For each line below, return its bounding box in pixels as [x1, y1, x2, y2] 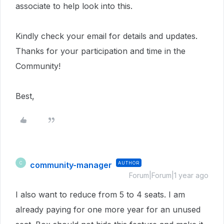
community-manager [30, 160, 112, 170]
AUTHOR [118, 160, 139, 165]
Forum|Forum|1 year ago [129, 171, 208, 179]
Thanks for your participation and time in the [15, 46, 185, 56]
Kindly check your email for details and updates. [15, 31, 197, 41]
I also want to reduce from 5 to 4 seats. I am [15, 189, 185, 199]
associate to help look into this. [15, 1, 132, 11]
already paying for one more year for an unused [15, 204, 200, 214]
